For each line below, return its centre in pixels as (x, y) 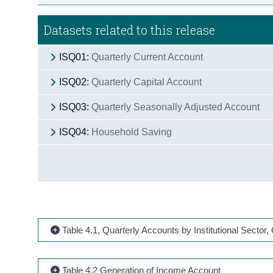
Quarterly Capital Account (147, 82)
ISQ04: (74, 132)
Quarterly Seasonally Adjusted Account (176, 107)
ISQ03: (74, 107)
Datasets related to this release (130, 30)
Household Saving (132, 132)
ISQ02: (74, 82)
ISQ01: (74, 57)
